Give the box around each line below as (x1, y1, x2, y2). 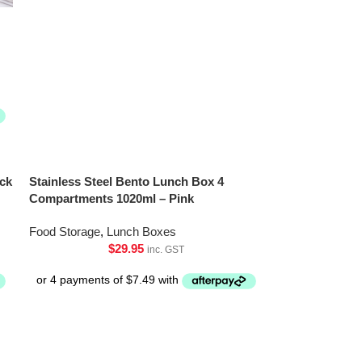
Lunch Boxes (107, 225, 177, 239)
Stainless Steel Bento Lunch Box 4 (29, 175, 225, 189)
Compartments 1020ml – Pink (29, 192, 195, 206)
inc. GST (147, 244, 185, 256)
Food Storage (29, 225, 101, 239)
